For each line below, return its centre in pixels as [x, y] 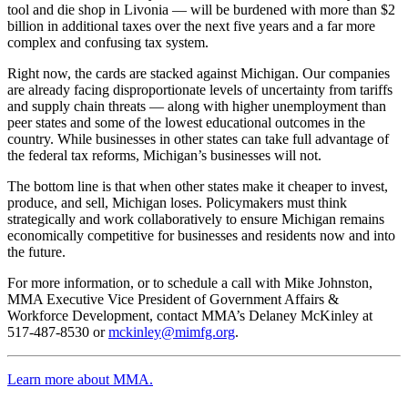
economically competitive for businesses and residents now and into [201, 235]
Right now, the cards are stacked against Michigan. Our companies [199, 73]
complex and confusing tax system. [108, 42]
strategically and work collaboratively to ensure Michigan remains [196, 219]
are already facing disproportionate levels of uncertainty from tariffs [200, 89]
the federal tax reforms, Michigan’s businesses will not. [164, 155]
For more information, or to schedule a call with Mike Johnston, [190, 282]
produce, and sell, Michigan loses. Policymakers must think [177, 202]
